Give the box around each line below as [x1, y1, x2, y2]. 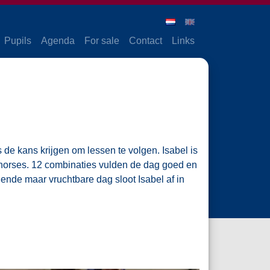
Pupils [4, 36, 31, 46]
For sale [84, 36, 119, 46]
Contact [129, 36, 162, 46]
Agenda [41, 36, 75, 46]
